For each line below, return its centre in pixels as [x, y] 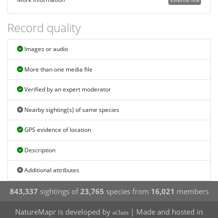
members [191, 191]
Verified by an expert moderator [67, 90]
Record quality [44, 27]
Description [39, 150]
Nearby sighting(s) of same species [71, 109]
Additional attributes [51, 170]
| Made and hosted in [166, 211]
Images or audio [45, 49]
